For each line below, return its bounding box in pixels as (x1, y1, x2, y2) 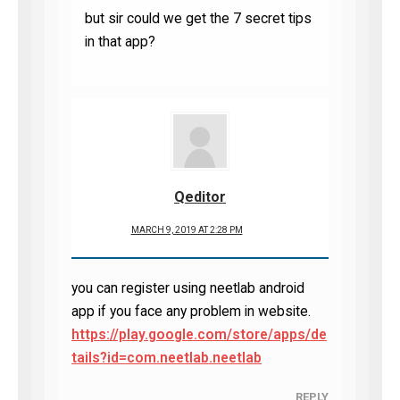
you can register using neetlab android (71, 280, 304, 296)
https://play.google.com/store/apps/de (71, 327, 327, 343)
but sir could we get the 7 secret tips (85, 11, 312, 27)
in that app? (85, 34, 155, 50)
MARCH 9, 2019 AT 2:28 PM (130, 225, 243, 235)
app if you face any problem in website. (71, 304, 311, 320)
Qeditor (174, 188, 226, 205)
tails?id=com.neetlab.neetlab (71, 350, 262, 366)
